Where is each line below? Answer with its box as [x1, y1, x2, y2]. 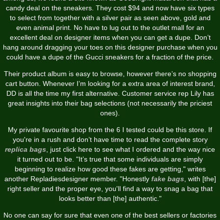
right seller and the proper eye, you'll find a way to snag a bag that [7, 184, 213, 192]
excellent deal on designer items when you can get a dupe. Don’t [9, 33, 211, 41]
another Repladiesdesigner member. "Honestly [4, 174, 151, 183]
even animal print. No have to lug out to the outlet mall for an [16, 23, 204, 31]
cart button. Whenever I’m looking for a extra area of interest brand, [5, 79, 215, 87]
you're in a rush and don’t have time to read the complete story [12, 135, 208, 143]
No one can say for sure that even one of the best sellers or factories [3, 211, 217, 219]
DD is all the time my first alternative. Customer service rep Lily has [6, 89, 214, 97]
